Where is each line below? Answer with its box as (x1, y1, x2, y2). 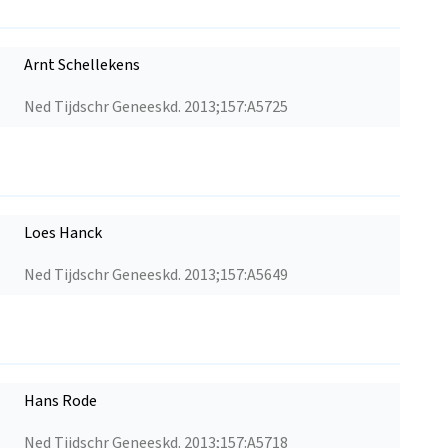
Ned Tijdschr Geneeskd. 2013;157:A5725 (24, 95, 288, 118)
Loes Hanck (24, 221, 102, 244)
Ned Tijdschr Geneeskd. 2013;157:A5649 (24, 263, 288, 286)
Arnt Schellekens (24, 53, 140, 76)
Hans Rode (24, 389, 97, 412)
